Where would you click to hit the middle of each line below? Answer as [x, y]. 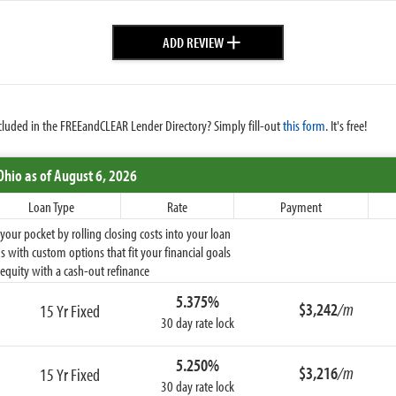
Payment [301, 206]
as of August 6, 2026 [80, 175]
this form [304, 125]
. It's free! [346, 125]
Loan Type [51, 206]
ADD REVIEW [194, 42]
